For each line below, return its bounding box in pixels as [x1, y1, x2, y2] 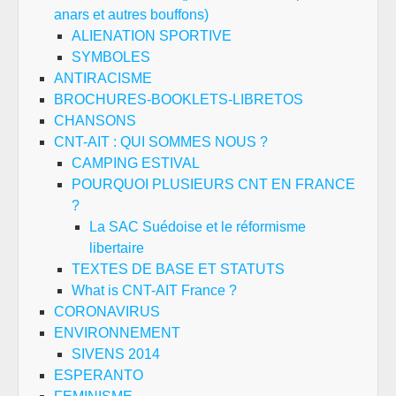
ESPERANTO [54, 368, 143, 383]
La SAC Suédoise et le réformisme [89, 219, 306, 234]
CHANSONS [54, 113, 136, 128]
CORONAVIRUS [54, 304, 160, 319]
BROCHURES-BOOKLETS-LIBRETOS [54, 92, 303, 107]
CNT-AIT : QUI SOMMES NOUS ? [54, 134, 268, 149]
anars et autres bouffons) [54, 7, 209, 22]
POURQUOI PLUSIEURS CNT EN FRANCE [72, 177, 355, 192]
